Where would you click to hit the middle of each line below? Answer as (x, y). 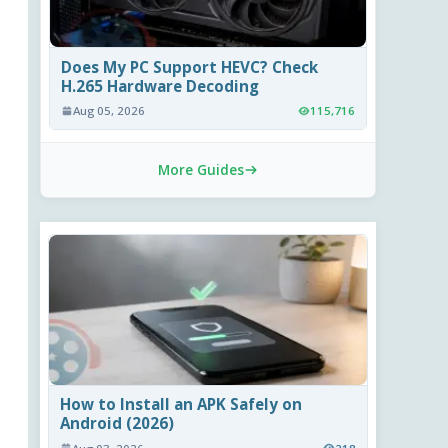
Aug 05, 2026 (109, 111)
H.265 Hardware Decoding (160, 86)
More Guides (201, 170)
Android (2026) (117, 423)
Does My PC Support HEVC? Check (190, 67)
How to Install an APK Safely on (181, 404)
